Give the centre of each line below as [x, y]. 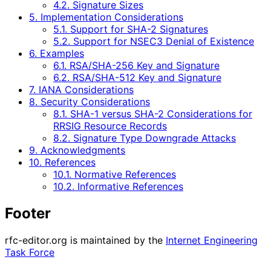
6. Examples [57, 54]
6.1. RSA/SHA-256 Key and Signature [136, 66]
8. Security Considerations [90, 102]
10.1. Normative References [115, 175]
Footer [28, 214]
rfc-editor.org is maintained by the [85, 240]
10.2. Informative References [118, 187]
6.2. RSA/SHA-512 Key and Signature [137, 78]
